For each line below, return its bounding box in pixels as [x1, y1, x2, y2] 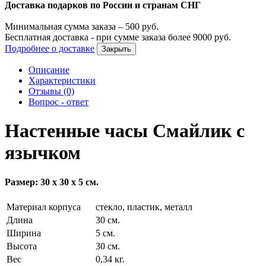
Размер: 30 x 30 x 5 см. [5, 176, 99, 187]
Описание [28, 64, 69, 75]
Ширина [7, 228, 41, 239]
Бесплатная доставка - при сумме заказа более [5, 31, 193, 42]
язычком [5, 142, 81, 164]
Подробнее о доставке [5, 43, 94, 53]
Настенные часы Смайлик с [5, 120, 245, 142]
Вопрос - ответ [28, 96, 88, 107]
